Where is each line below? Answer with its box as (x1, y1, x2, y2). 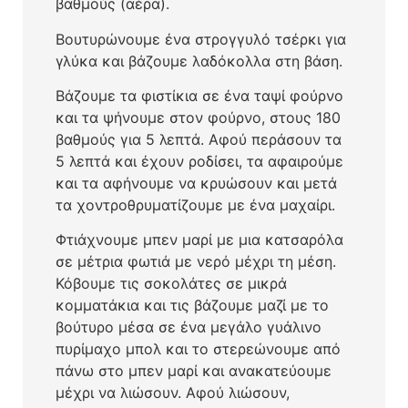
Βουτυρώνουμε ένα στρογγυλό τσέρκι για (55, 29, 346, 48)
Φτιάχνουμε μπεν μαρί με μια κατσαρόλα (55, 230, 343, 250)
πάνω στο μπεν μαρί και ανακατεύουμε (55, 362, 331, 381)
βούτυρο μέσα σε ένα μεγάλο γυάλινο (55, 318, 321, 337)
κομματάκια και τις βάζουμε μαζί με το (55, 296, 329, 315)
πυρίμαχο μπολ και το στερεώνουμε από (55, 340, 341, 359)
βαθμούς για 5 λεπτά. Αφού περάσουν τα (55, 130, 342, 149)
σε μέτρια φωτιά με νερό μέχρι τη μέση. (55, 252, 336, 271)
